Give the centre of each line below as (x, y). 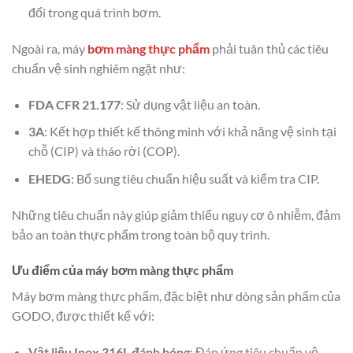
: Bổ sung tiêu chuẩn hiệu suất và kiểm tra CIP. (195, 178)
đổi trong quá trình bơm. (94, 13)
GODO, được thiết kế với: (83, 316)
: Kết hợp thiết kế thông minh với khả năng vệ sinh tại (190, 132)
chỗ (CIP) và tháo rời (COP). (104, 151)
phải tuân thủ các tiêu (269, 48)
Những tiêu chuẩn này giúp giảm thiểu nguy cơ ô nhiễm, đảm (176, 214)
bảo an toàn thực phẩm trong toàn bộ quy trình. (141, 234)
